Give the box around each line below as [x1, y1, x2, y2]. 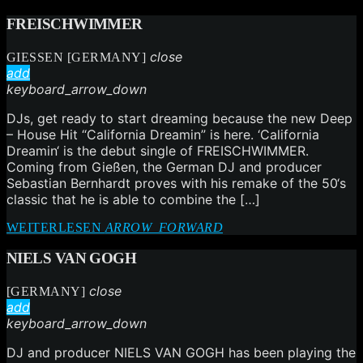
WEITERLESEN [6, 220, 105, 234]
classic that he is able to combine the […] [6, 190, 260, 207]
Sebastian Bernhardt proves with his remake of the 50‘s [6, 174, 346, 191]
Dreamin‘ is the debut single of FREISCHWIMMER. [6, 142, 309, 159]
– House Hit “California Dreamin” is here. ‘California [6, 126, 319, 143]
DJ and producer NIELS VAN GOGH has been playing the [6, 344, 356, 361]
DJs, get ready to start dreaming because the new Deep [6, 109, 352, 126]
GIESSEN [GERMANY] [6, 49, 150, 64]
